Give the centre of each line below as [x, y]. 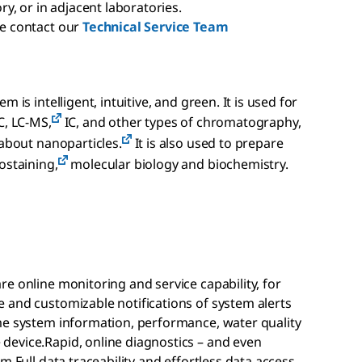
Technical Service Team [156, 27]
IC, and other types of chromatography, [181, 122]
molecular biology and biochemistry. [178, 164]
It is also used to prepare [207, 143]
